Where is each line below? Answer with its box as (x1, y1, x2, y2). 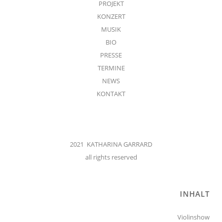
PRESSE (100, 50, 122, 59)
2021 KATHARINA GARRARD (70, 139, 152, 149)
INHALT (180, 188, 210, 199)
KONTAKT (97, 89, 125, 98)
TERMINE (97, 63, 125, 72)
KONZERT (97, 11, 125, 21)
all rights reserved (85, 152, 137, 162)
